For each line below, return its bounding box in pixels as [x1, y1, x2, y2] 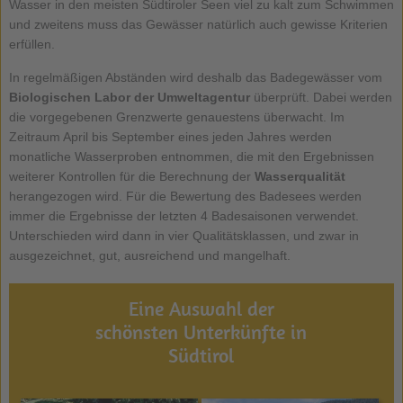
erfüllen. [8, 36, 55, 51]
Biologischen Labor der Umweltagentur [8, 89, 250, 104]
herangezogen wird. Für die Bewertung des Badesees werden [8, 188, 362, 203]
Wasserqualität [254, 168, 345, 184]
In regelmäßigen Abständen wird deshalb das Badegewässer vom [8, 69, 382, 85]
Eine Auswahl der [128, 295, 274, 321]
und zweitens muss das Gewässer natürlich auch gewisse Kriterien [8, 16, 388, 31]
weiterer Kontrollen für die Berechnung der [8, 168, 255, 184]
